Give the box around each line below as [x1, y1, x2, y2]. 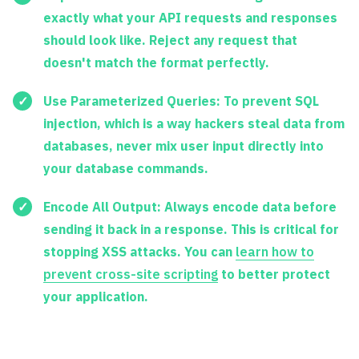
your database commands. [43, 159, 208, 176]
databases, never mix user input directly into [43, 137, 324, 154]
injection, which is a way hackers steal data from [43, 115, 345, 131]
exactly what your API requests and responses [43, 9, 337, 26]
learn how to [236, 243, 314, 260]
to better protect [218, 265, 330, 282]
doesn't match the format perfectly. [43, 54, 269, 71]
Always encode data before [161, 198, 337, 215]
